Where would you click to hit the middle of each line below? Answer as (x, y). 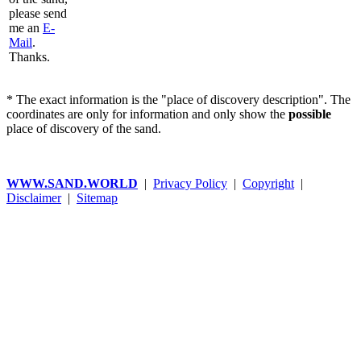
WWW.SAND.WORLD (72, 183)
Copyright (268, 183)
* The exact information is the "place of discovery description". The (178, 99)
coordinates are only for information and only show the (147, 114)
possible (310, 114)
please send (38, 14)
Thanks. (29, 57)
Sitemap (97, 197)
